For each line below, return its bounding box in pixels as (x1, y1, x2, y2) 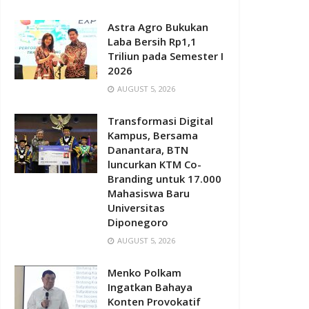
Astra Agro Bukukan (108, 20, 208, 34)
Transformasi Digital (108, 114, 213, 128)
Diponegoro (108, 215, 168, 230)
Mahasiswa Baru (108, 186, 190, 201)
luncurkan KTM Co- (108, 157, 201, 172)
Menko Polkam (108, 266, 181, 280)
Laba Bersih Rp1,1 (108, 34, 197, 49)
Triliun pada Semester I (108, 49, 223, 63)
